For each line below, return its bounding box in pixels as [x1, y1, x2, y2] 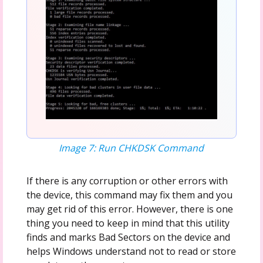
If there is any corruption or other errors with [26, 174, 228, 187]
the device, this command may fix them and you [26, 188, 232, 201]
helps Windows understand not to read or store [26, 244, 236, 258]
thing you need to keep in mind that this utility [26, 216, 230, 230]
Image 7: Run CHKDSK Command [59, 141, 204, 154]
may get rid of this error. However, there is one [26, 202, 233, 215]
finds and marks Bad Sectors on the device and [26, 230, 230, 244]
